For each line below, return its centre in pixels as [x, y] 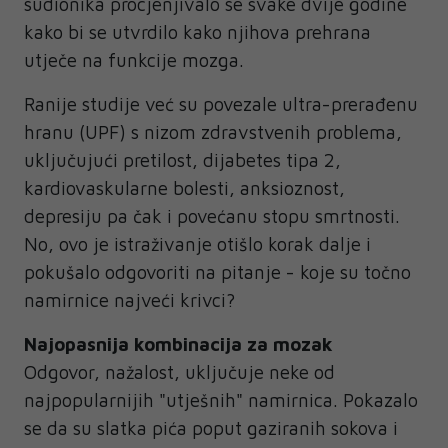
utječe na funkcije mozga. [134, 59]
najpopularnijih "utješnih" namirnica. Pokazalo [221, 399]
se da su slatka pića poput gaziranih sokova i [211, 427]
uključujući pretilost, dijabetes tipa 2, [182, 159]
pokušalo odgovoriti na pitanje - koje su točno [217, 271]
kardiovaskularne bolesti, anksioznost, [184, 187]
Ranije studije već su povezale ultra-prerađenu [221, 103]
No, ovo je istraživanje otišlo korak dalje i [197, 243]
